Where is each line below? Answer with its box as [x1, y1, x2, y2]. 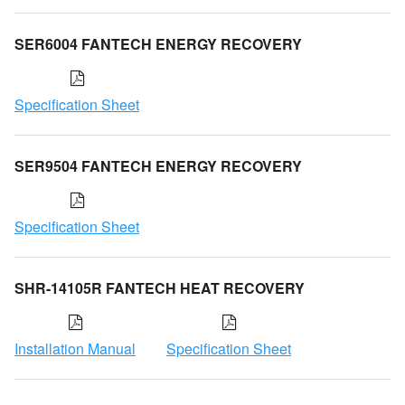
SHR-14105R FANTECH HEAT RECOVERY [14, 277, 305, 298]
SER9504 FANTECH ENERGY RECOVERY [14, 155, 302, 176]
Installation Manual [14, 337, 136, 359]
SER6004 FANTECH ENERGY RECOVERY [14, 33, 302, 54]
